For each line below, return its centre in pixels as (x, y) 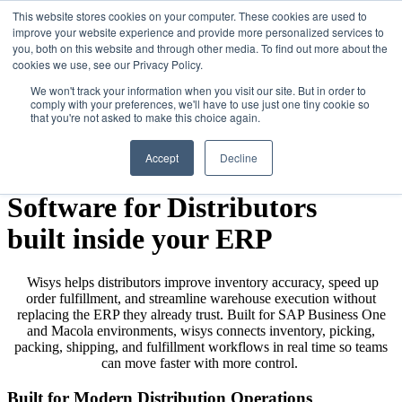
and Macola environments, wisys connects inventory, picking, (201, 330)
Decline (238, 157)
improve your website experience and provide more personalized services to (198, 32)
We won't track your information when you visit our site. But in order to (198, 90)
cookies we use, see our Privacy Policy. (108, 64)
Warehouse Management (159, 176)
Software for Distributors (162, 208)
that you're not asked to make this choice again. (145, 117)
